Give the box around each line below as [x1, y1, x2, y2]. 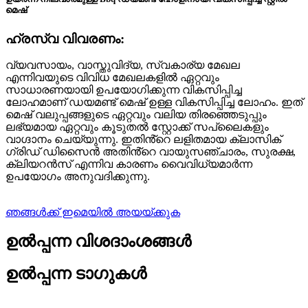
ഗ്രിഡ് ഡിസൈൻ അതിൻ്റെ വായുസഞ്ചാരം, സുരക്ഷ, [5, 146, 296, 158]
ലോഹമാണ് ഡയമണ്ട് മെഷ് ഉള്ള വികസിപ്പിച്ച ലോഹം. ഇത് [5, 96, 302, 109]
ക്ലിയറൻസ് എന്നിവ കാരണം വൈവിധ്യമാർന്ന [5, 158, 252, 170]
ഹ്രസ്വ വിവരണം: [5, 31, 124, 46]
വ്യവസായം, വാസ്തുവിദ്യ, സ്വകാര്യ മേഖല [5, 59, 240, 71]
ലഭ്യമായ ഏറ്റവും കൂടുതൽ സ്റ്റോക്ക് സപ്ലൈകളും [5, 121, 269, 133]
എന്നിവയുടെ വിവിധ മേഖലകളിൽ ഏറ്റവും [5, 71, 219, 84]
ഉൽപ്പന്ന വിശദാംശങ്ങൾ [5, 232, 191, 251]
